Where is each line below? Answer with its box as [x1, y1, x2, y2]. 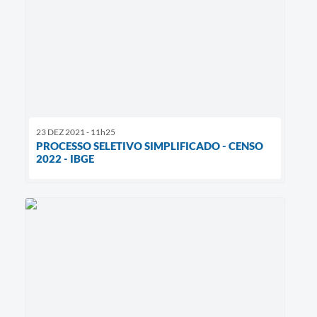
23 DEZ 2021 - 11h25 [36, 126, 115, 137]
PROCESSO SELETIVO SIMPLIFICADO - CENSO [36, 139, 263, 152]
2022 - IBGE [36, 151, 94, 165]
